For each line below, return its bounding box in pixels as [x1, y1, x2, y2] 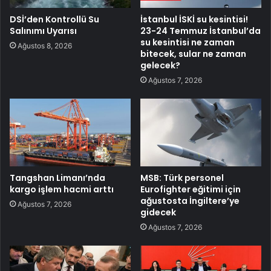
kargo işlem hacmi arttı [10, 183, 114, 196]
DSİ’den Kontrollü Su [10, 13, 99, 25]
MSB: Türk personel [140, 172, 224, 184]
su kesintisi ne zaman [140, 36, 235, 48]
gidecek [140, 206, 176, 219]
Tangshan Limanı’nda [10, 172, 105, 184]
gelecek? [140, 59, 180, 71]
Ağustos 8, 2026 [18, 41, 72, 50]
